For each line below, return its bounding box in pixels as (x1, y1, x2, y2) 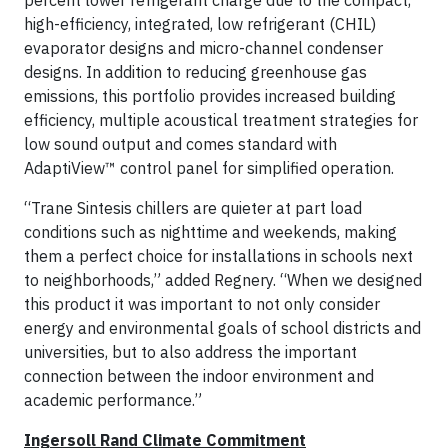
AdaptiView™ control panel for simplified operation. (24, 158, 394, 178)
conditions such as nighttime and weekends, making (24, 222, 397, 242)
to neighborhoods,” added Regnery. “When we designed (24, 270, 422, 290)
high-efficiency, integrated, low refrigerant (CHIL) (24, 14, 376, 34)
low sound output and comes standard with (24, 134, 337, 154)
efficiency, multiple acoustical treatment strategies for (24, 110, 418, 130)
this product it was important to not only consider (24, 294, 380, 314)
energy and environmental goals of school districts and (24, 318, 421, 338)
